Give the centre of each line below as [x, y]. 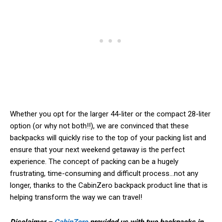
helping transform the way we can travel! [76, 197]
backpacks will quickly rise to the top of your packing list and [108, 138]
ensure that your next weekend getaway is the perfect [97, 150]
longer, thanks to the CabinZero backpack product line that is [109, 186]
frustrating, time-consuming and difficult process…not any [104, 174]
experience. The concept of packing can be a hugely [94, 162]
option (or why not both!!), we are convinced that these [99, 126]
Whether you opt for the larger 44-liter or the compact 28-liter [110, 114]
